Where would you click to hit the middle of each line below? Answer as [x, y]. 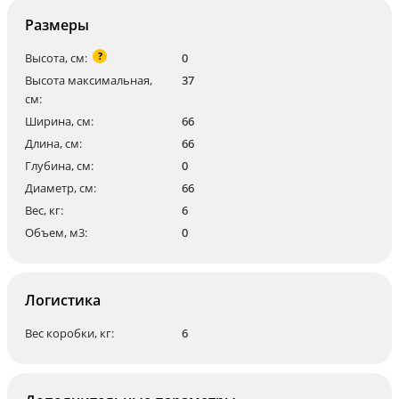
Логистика [63, 300]
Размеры [57, 25]
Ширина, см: [59, 121]
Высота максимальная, [89, 80]
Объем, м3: [56, 232]
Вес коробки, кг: [69, 333]
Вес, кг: [44, 210]
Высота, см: [56, 58]
